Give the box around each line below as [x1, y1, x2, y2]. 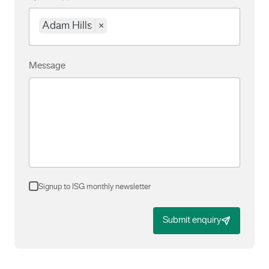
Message [29, 62, 65, 70]
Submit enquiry [163, 216, 221, 225]
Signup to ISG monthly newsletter [38, 184, 151, 191]
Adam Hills [42, 21, 92, 31]
